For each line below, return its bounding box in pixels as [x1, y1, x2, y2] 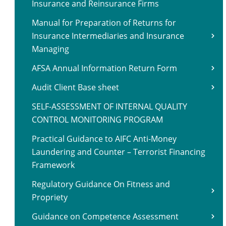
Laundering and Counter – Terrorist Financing [32, 146, 205, 157]
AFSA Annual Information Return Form [32, 63, 177, 74]
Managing [32, 43, 69, 54]
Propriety [32, 192, 68, 203]
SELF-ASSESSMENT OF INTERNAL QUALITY [32, 101, 187, 112]
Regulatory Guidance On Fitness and [32, 179, 170, 190]
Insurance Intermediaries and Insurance [32, 30, 184, 41]
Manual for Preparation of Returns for [32, 17, 176, 28]
